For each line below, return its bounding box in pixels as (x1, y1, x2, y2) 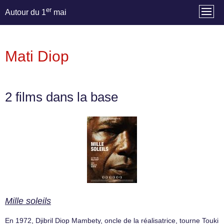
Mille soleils (5, 196, 51, 206)
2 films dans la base (5, 90, 118, 104)
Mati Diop (5, 47, 69, 65)
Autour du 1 (5, 8, 46, 17)
